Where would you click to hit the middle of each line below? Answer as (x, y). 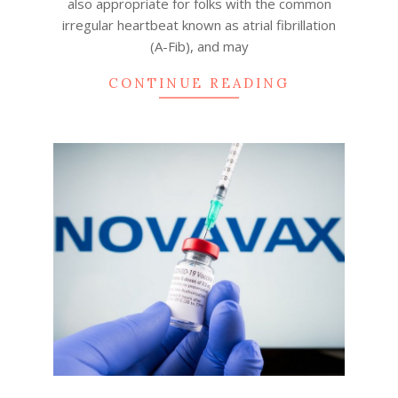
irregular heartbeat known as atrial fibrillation (199, 25)
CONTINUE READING (199, 84)
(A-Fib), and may (199, 47)
